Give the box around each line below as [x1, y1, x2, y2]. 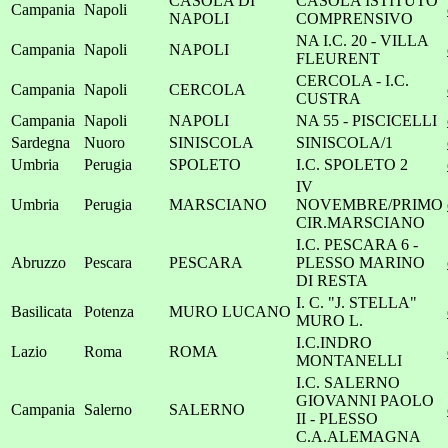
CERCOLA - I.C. [296, 72, 409, 89]
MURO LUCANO [169, 303, 291, 320]
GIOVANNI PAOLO [296, 392, 434, 409]
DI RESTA [296, 272, 368, 289]
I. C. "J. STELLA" [296, 294, 417, 311]
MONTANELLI [296, 352, 402, 369]
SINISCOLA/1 [296, 134, 393, 151]
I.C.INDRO [296, 334, 372, 351]
